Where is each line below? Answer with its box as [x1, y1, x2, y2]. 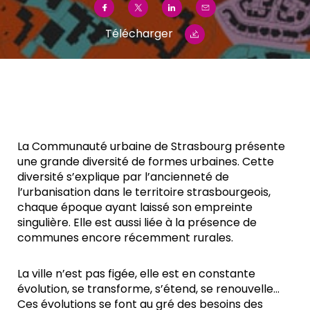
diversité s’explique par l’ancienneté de [17, 168, 229, 185]
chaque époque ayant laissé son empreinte [17, 199, 253, 215]
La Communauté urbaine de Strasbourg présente [17, 138, 285, 154]
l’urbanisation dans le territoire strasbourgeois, [17, 183, 271, 200]
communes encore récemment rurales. [17, 229, 233, 246]
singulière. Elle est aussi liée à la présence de [17, 214, 257, 230]
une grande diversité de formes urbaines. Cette [17, 153, 274, 170]
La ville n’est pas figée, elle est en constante [17, 265, 255, 282]
